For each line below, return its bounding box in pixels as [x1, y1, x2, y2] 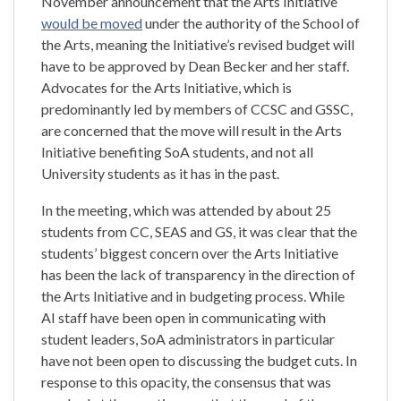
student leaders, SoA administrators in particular [41, 329, 335, 347]
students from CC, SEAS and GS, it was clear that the [41, 222, 357, 240]
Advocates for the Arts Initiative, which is [41, 78, 292, 96]
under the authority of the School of [142, 13, 360, 31]
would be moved [41, 13, 142, 31]
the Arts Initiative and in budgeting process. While [41, 286, 345, 304]
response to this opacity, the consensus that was [41, 372, 331, 390]
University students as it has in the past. [41, 164, 279, 182]
